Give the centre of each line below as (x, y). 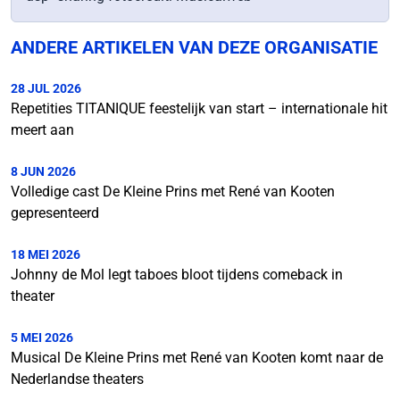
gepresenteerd (55, 213)
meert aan (42, 130)
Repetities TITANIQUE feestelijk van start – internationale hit (199, 108)
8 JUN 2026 (43, 171)
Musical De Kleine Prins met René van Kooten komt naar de (197, 358)
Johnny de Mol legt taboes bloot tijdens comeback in (177, 275)
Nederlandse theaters (77, 379)
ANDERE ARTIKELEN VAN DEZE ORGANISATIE (194, 47)
